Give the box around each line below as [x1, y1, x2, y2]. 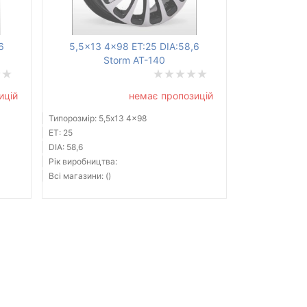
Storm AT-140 [103, 54, 165, 66]
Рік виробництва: [48, 156, 117, 167]
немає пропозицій [128, 90, 213, 102]
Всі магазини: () [48, 171, 111, 182]
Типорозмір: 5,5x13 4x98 [48, 113, 147, 124]
